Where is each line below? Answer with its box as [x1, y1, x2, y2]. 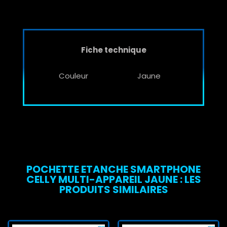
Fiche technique [81, 45, 146, 56]
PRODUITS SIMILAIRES [59, 182, 168, 197]
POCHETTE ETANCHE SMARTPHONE [26, 162, 201, 177]
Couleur [58, 70, 88, 82]
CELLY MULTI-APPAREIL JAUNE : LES [26, 172, 201, 187]
